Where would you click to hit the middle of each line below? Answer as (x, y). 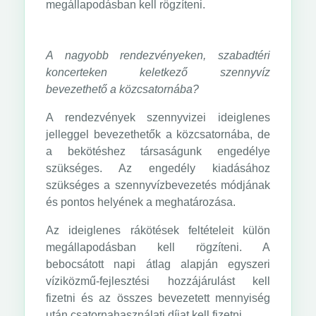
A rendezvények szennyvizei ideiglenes (158, 117)
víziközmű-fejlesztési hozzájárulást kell (158, 281)
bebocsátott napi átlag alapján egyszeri (158, 264)
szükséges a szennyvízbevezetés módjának (158, 185)
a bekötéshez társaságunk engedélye (158, 151)
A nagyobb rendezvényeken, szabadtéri (158, 55)
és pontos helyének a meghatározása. (141, 202)
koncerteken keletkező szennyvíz (158, 72)
